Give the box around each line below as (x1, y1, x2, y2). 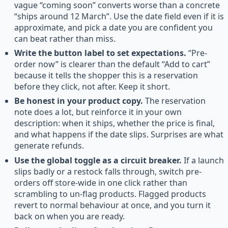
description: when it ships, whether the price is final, (14, 118, 215, 129)
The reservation (143, 95, 206, 107)
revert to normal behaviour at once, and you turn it (14, 199, 211, 211)
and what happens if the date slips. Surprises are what (14, 129, 223, 140)
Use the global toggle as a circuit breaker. (14, 154, 182, 166)
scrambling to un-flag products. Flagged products (14, 188, 206, 199)
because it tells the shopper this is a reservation (14, 70, 198, 81)
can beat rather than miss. (14, 33, 116, 44)
